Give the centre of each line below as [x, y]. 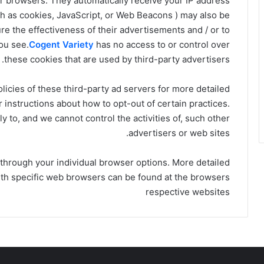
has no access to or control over [162, 44]
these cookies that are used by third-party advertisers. [117, 59]
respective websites [188, 192]
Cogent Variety [61, 44]
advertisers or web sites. [179, 133]
